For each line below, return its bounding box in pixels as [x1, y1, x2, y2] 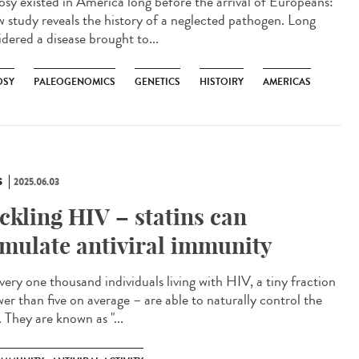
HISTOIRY [200, 75, 244, 89]
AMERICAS [263, 75, 311, 89]
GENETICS [135, 75, 180, 89]
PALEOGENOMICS [34, 75, 115, 89]
